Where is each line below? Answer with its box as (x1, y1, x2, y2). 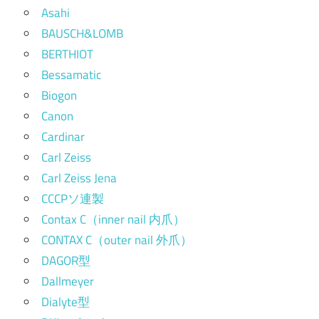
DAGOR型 (41, 251, 90, 271)
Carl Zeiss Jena (41, 169, 117, 188)
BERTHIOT (41, 45, 93, 64)
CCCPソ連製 (41, 189, 104, 209)
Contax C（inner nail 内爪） (41, 210, 185, 229)
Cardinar (41, 127, 85, 147)
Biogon (41, 86, 77, 105)
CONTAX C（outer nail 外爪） (41, 231, 192, 250)
